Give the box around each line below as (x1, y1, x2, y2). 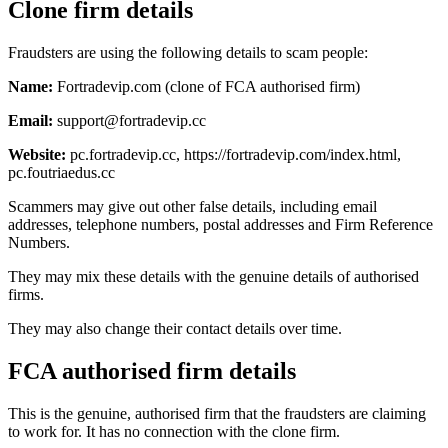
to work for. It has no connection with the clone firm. (8, 422, 340, 440)
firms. (8, 285, 44, 303)
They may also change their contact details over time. (8, 319, 342, 337)
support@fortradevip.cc (57, 111, 206, 129)
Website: (8, 145, 66, 163)
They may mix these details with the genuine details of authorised (8, 267, 419, 285)
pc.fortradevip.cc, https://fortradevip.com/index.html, (66, 145, 401, 163)
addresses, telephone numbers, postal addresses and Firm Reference (8, 215, 433, 233)
